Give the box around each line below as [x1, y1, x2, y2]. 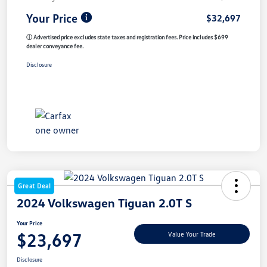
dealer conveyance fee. [26, 42, 83, 49]
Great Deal [18, 181, 51, 190]
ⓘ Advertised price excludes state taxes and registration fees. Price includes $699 [26, 33, 228, 41]
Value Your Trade [168, 230, 216, 238]
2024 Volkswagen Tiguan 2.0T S [17, 195, 192, 210]
